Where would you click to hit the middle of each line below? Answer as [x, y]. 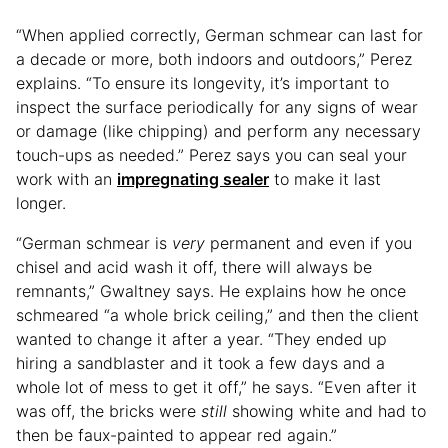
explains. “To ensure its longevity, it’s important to [202, 83]
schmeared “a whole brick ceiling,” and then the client [217, 315]
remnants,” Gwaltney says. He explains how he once [211, 291]
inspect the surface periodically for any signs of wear [217, 107]
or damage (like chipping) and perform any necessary [218, 131]
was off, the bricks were [108, 411]
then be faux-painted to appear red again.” [176, 435]
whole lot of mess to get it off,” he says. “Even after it [216, 387]
